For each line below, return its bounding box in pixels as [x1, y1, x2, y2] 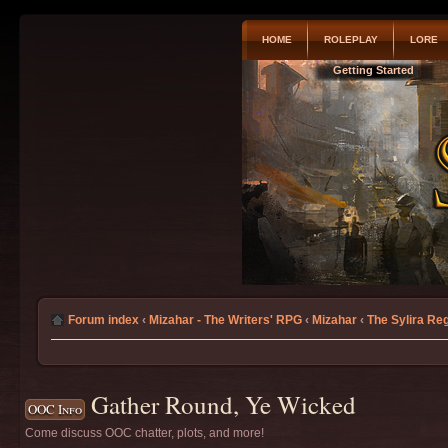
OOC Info [28, 400, 82, 418]
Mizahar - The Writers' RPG [149, 313, 302, 327]
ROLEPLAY [323, 34, 378, 45]
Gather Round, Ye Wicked [91, 388, 356, 421]
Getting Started [333, 64, 414, 76]
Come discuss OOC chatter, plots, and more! [25, 426, 264, 440]
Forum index [68, 313, 139, 327]
